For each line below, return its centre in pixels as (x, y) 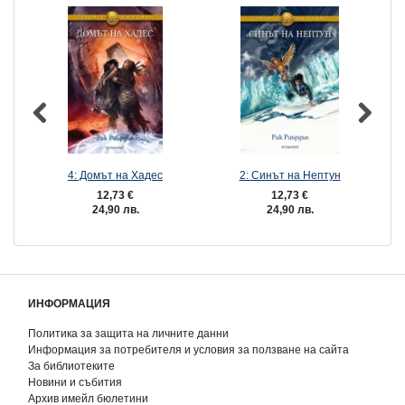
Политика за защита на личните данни (128, 333)
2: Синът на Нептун (290, 174)
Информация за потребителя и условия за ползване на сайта (188, 349)
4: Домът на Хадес (115, 174)
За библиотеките (71, 366)
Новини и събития (75, 382)
